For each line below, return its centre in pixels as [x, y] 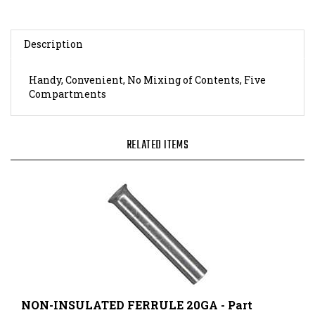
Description [53, 29]
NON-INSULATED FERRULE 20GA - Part [137, 290]
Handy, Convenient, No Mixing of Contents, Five [147, 65]
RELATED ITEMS [157, 130]
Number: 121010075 [76, 305]
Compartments [67, 79]
